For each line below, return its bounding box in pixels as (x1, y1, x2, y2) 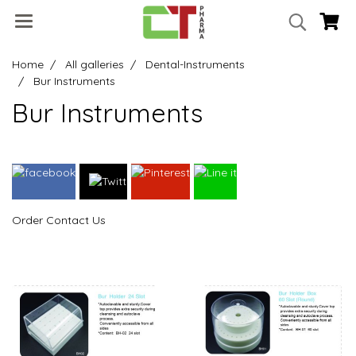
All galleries (65, 57, 124, 72)
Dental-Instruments (145, 57, 245, 72)
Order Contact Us (12, 213, 106, 227)
